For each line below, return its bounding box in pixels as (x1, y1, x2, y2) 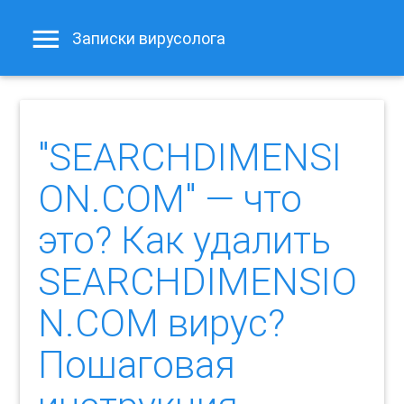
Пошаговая (38, 342, 236, 388)
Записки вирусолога (72, 28, 226, 50)
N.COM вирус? (38, 300, 286, 346)
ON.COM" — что (38, 176, 303, 222)
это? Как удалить (38, 217, 332, 263)
